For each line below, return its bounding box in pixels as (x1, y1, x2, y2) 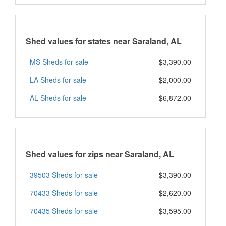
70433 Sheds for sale (30, 187, 98, 198)
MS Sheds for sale (30, 56, 88, 67)
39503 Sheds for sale (30, 169, 98, 180)
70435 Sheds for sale (30, 205, 98, 216)
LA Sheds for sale (30, 74, 86, 85)
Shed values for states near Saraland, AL (26, 35, 182, 47)
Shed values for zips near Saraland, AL (26, 148, 174, 160)
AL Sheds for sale (30, 92, 86, 103)
